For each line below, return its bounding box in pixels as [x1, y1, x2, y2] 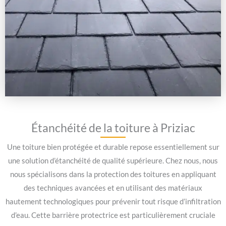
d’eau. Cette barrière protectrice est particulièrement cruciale [11, 211, 215, 220]
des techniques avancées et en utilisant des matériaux [24, 184, 202, 193]
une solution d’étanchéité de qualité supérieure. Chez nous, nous [8, 156, 218, 165]
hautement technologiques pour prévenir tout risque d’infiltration [5, 197, 221, 206]
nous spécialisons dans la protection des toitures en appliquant [10, 170, 216, 179]
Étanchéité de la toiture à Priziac [31, 121, 195, 135]
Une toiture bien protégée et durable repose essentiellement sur [7, 143, 219, 152]
